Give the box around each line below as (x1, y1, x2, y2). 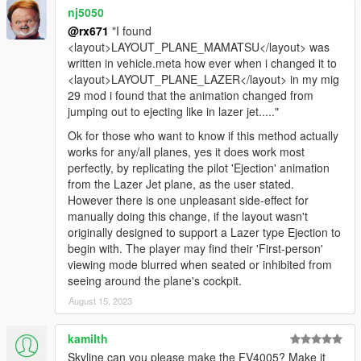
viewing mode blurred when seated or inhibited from (68, 255, 332, 272)
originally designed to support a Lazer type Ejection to (68, 223, 341, 240)
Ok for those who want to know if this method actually (68, 127, 338, 143)
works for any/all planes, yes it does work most (68, 143, 305, 160)
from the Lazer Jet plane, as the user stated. (68, 175, 294, 192)
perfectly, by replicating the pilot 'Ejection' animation (68, 159, 330, 176)
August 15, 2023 (68, 293, 132, 307)
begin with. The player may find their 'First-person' (68, 239, 323, 256)
